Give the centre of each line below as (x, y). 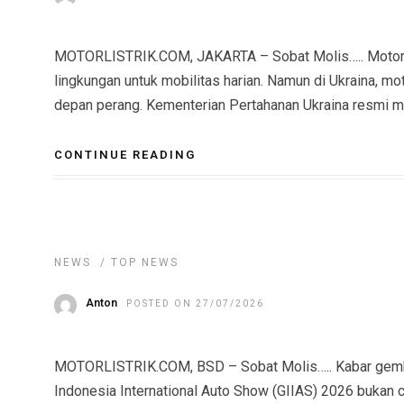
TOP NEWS (145, 262)
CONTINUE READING (125, 155)
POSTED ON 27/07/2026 (195, 303)
